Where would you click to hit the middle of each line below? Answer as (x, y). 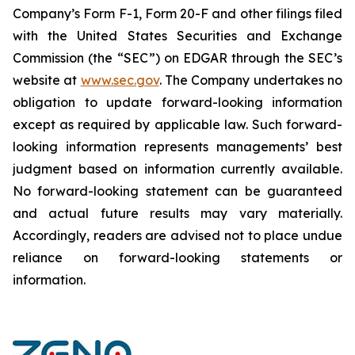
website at (47, 80)
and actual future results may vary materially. (177, 213)
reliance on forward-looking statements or (177, 257)
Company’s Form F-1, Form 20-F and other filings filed (177, 13)
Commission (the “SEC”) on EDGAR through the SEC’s (177, 57)
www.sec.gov (120, 80)
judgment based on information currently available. (177, 168)
